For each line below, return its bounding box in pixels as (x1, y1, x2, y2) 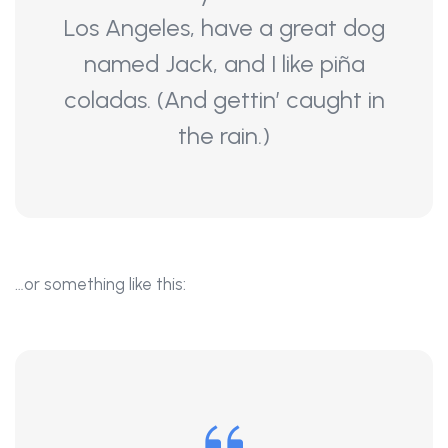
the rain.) (178, 121, 270, 150)
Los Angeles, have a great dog (63, 13, 385, 42)
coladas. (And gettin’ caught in (63, 85, 385, 114)
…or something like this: (15, 274, 186, 294)
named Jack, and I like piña (83, 49, 365, 78)
